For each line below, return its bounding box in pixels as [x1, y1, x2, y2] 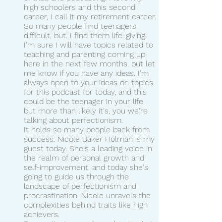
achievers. [24, 209, 59, 219]
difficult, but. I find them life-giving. [24, 30, 149, 40]
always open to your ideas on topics [24, 77, 156, 87]
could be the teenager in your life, [24, 96, 147, 106]
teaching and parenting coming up [24, 49, 148, 59]
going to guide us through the [24, 171, 131, 181]
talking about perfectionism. [24, 115, 123, 125]
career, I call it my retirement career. [24, 11, 156, 21]
